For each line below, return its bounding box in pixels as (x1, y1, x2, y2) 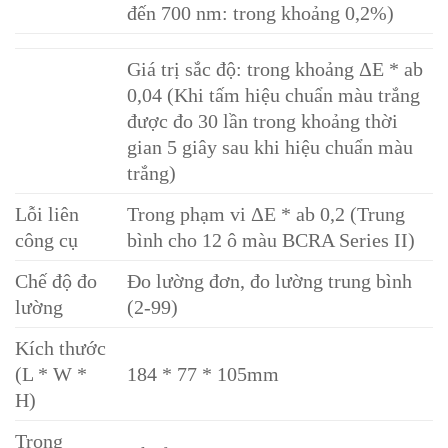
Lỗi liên (15, 203, 79, 226)
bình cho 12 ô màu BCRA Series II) (127, 229, 416, 252)
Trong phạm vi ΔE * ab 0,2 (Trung (127, 203, 406, 226)
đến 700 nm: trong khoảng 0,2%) (127, 2, 395, 25)
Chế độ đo (15, 270, 97, 293)
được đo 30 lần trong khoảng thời (127, 110, 399, 133)
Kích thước (15, 337, 106, 360)
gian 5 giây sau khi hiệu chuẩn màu (127, 136, 414, 159)
